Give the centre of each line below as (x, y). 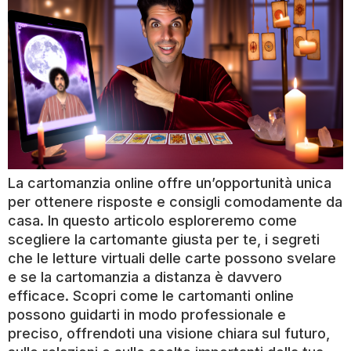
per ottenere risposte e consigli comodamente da (175, 201)
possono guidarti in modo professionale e (147, 314)
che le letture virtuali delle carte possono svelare (172, 258)
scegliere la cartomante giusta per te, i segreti (164, 239)
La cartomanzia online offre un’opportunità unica (170, 183)
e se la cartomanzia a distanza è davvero (145, 277)
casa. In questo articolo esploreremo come (152, 220)
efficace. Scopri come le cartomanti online (151, 295)
